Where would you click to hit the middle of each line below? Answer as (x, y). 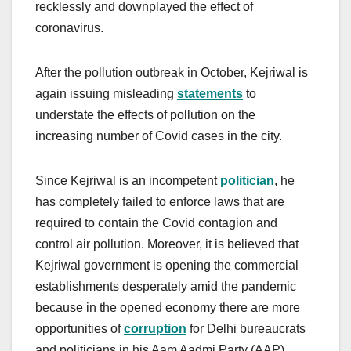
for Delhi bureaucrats (246, 328)
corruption (155, 328)
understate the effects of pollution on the (145, 114)
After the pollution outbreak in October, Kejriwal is (172, 72)
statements (210, 93)
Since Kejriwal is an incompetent (128, 180)
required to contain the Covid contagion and (156, 223)
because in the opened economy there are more (168, 307)
